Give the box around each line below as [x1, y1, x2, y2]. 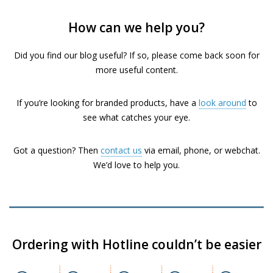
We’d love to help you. [93, 158, 180, 171]
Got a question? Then [13, 144, 101, 156]
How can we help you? [68, 18, 205, 36]
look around [198, 96, 246, 108]
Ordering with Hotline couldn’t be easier [12, 236, 261, 253]
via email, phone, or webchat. [141, 144, 260, 156]
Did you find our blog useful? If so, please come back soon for [13, 49, 260, 61]
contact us [100, 144, 142, 156]
